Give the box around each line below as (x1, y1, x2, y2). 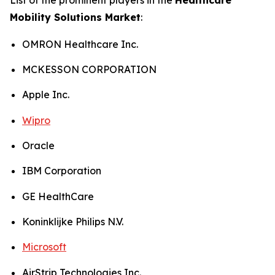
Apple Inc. (22, 88, 69, 101)
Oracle (22, 139, 55, 152)
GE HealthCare (22, 190, 94, 203)
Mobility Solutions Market (10, 10, 141, 23)
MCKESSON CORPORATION (22, 63, 157, 76)
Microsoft (22, 241, 66, 254)
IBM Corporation (22, 165, 101, 177)
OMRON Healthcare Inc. (22, 37, 138, 50)
